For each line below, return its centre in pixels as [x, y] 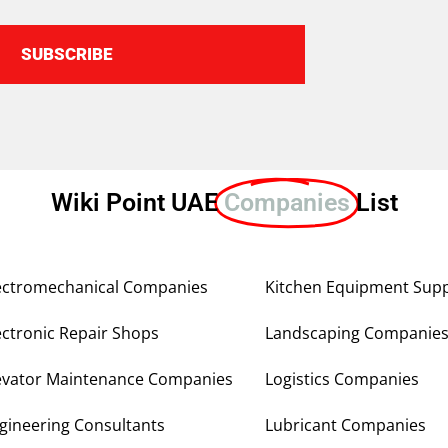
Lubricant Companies [345, 425]
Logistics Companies [342, 379]
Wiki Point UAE [137, 203]
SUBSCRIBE [66, 53]
